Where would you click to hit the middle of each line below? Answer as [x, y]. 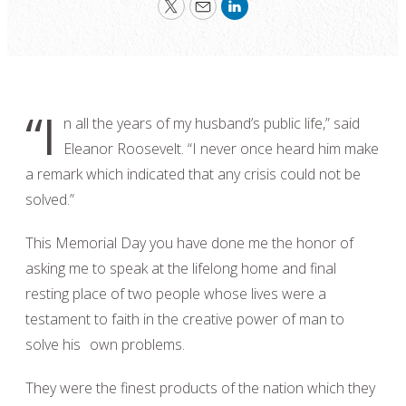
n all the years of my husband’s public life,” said [212, 123]
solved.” [50, 199]
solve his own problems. [105, 344]
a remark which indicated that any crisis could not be [193, 174]
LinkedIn [266, 14]
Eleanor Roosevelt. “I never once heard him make [221, 149]
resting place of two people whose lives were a [176, 294]
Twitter [199, 14]
